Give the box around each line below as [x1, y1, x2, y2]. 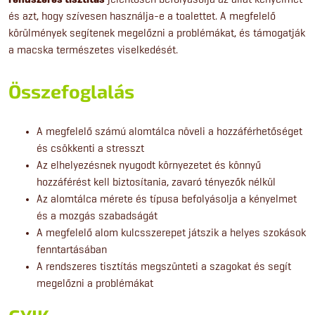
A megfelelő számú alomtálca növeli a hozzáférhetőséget [37, 124, 302, 139]
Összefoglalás [8, 79, 134, 103]
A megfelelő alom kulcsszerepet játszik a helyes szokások [37, 226, 306, 240]
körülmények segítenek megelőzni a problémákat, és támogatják [8, 26, 305, 40]
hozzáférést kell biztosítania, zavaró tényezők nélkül [37, 175, 276, 189]
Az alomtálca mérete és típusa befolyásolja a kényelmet [37, 192, 297, 206]
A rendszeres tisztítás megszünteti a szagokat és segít [37, 259, 291, 274]
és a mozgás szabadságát [37, 209, 157, 223]
